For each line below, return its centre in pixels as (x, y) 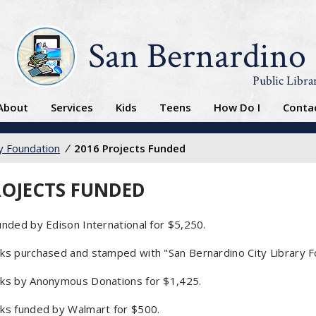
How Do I (237, 107)
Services (72, 107)
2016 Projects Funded (130, 148)
